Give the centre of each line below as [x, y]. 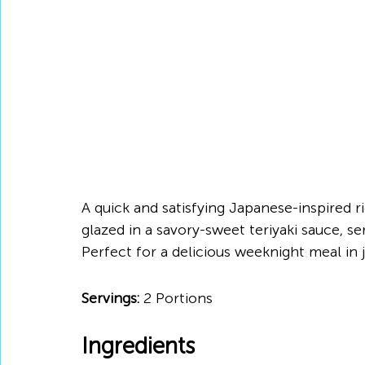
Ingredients [138, 346]
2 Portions [176, 298]
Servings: [110, 298]
